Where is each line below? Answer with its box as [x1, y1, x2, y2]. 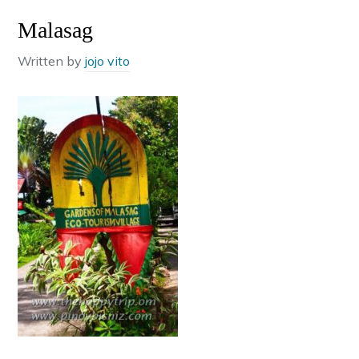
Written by [18, 53, 86, 70]
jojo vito [85, 53, 131, 70]
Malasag [18, 18, 94, 43]
